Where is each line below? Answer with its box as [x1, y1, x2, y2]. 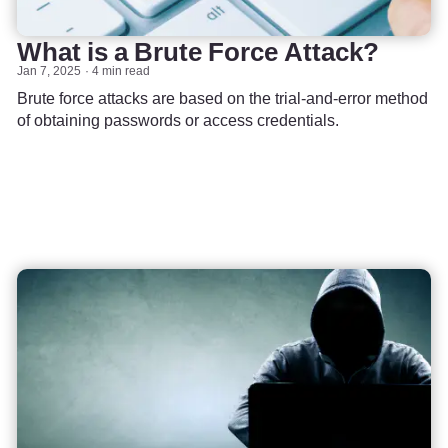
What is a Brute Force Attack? [17, 31, 379, 71]
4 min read [92, 60, 151, 80]
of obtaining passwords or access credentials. [17, 107, 339, 132]
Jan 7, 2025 [17, 60, 81, 80]
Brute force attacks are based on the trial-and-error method [17, 85, 428, 110]
